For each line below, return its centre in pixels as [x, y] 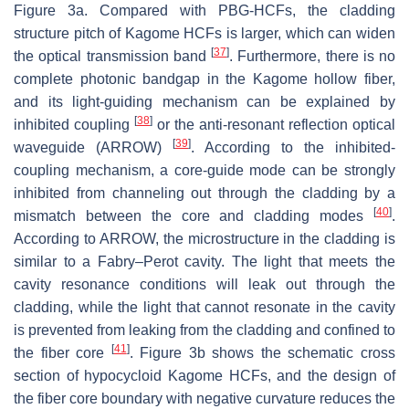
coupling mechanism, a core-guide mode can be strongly [204, 170]
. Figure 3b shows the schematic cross [262, 352]
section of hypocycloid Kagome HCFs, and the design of [204, 375]
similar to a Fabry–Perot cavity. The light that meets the [204, 261]
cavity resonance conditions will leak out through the [204, 284]
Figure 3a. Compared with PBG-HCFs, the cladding [204, 10]
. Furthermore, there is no [312, 56]
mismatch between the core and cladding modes [194, 215]
